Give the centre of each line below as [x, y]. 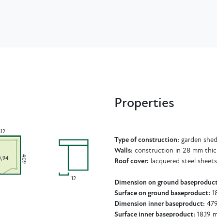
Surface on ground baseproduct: [162, 193]
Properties [144, 103]
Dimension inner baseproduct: [160, 204]
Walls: [124, 151]
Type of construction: [147, 140]
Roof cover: [132, 161]
